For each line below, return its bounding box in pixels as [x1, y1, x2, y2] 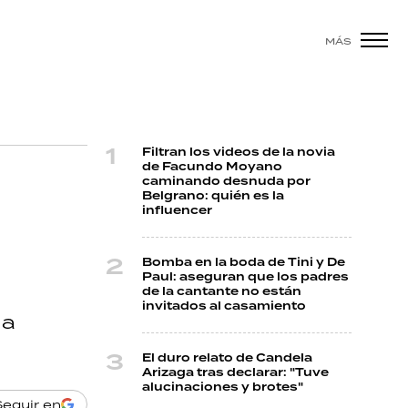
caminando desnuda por [142, 173, 311, 190]
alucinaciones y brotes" [142, 379, 303, 396]
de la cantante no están [142, 283, 301, 301]
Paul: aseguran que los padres [142, 269, 349, 286]
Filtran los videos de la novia [142, 144, 335, 161]
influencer [142, 202, 212, 219]
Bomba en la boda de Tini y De [142, 254, 345, 271]
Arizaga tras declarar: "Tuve [142, 364, 329, 382]
